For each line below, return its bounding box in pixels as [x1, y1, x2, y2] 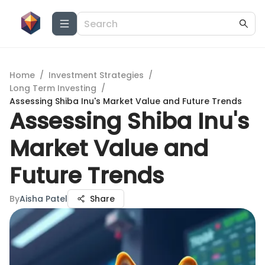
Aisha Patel [20, 193, 67, 205]
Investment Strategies [49, 69, 144, 81]
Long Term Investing [9, 82, 96, 94]
